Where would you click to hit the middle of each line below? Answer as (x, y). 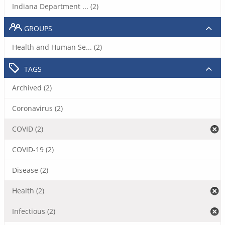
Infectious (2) (34, 211)
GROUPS (38, 28)
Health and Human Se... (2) (57, 47)
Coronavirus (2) (37, 108)
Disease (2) (30, 170)
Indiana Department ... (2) (55, 6)
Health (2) (28, 191)
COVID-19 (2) (33, 149)
